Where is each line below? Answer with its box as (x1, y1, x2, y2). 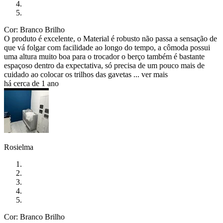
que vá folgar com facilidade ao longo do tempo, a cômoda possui (4, 43, 210, 52)
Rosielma (4, 143, 33, 152)
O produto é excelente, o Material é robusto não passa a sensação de (4, 34, 217, 43)
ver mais (141, 70, 168, 79)
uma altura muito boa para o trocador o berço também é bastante (4, 52, 205, 61)
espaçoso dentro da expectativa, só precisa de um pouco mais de (4, 61, 205, 70)
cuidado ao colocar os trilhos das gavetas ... (4, 70, 139, 79)
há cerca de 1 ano (4, 79, 59, 88)
